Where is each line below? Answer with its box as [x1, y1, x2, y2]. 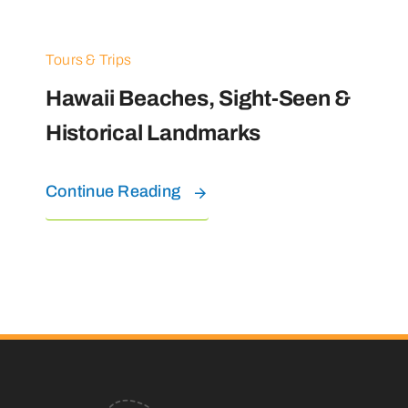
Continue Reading [45, 182, 181, 201]
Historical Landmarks [45, 121, 261, 146]
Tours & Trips [45, 52, 132, 68]
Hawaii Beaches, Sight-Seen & [45, 87, 352, 111]
